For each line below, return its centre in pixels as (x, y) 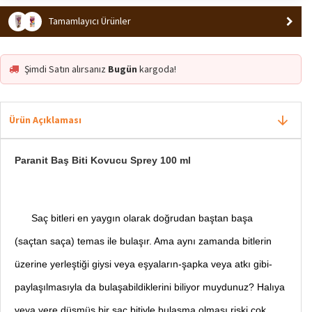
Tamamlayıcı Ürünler (90, 21)
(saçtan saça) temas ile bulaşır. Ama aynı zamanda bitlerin (143, 241)
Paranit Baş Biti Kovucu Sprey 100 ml (103, 160)
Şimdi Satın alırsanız (65, 69)
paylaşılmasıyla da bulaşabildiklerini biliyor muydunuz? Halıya (150, 287)
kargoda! (157, 69)
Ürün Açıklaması (45, 119)
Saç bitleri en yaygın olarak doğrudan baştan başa (134, 218)
